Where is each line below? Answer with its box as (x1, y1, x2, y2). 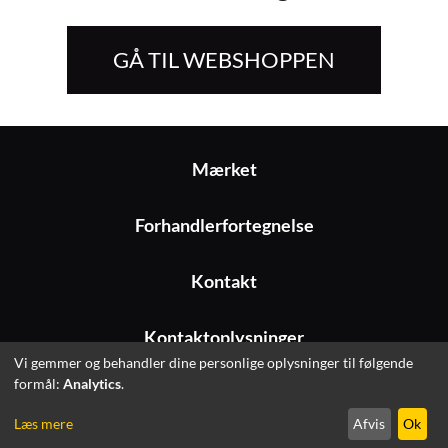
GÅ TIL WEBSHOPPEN (113, 46, 335, 74)
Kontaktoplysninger (144, 327, 304, 349)
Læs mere (14, 415, 73, 433)
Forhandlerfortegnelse (134, 215, 314, 237)
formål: (14, 374, 63, 392)
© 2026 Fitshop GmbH (145, 392, 303, 412)
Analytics (63, 374, 121, 392)
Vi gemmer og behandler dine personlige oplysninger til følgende (14, 353, 413, 371)
